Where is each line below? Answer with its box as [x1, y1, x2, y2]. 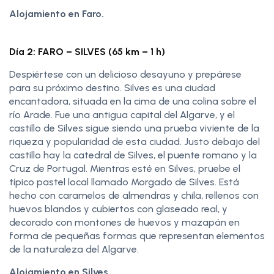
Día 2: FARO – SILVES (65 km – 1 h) [9, 45, 165, 57]
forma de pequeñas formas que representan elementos [9, 229, 265, 242]
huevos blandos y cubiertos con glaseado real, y [9, 202, 228, 215]
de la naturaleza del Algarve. [9, 243, 139, 255]
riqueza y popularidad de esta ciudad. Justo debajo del [9, 135, 260, 147]
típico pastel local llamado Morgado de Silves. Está [9, 176, 239, 188]
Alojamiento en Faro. [9, 7, 104, 20]
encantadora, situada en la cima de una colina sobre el [9, 95, 256, 107]
